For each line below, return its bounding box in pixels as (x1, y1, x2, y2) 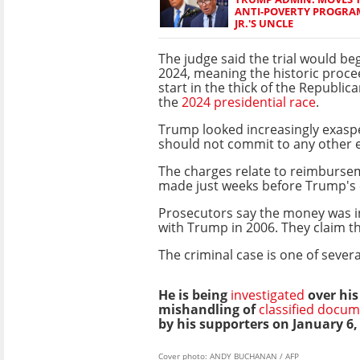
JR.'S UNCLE (235, 15, 293, 31)
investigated (227, 285, 308, 304)
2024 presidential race (182, 92, 316, 111)
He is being (158, 285, 227, 304)
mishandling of (158, 300, 256, 318)
